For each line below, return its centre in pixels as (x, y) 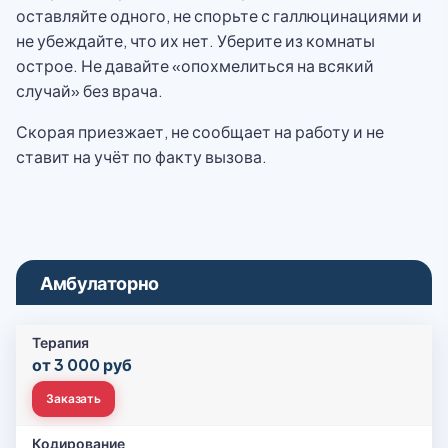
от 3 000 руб (82, 364)
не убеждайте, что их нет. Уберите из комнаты (195, 40)
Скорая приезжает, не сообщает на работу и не (200, 131)
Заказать (74, 398)
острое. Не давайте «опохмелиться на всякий (195, 65)
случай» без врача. (89, 90)
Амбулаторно (100, 282)
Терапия (60, 342)
